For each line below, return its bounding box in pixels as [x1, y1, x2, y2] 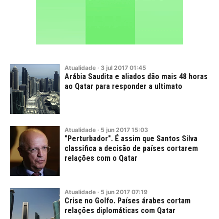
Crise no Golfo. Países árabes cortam [65, 196, 191, 205]
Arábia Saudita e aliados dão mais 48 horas [65, 72, 208, 81]
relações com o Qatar [65, 153, 137, 163]
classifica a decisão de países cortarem [65, 144, 198, 153]
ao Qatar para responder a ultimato [65, 82, 182, 91]
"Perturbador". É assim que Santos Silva [65, 134, 197, 143]
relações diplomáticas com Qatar [65, 206, 175, 215]
